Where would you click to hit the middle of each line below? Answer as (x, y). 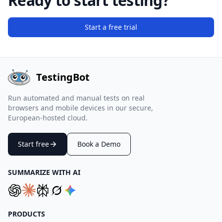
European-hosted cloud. (48, 118)
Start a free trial (111, 27)
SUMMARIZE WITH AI (44, 172)
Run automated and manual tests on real (76, 98)
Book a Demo (99, 144)
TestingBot (63, 77)
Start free (33, 144)
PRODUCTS (27, 214)
